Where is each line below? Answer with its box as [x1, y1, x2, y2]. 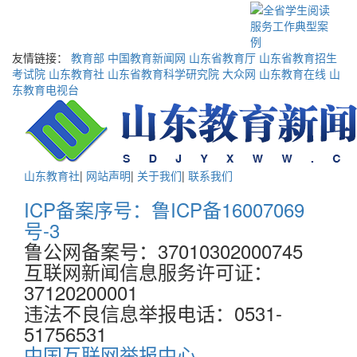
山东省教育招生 [259, 49, 337, 65]
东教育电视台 [12, 80, 79, 97]
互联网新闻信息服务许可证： [24, 257, 273, 285]
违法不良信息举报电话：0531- [24, 298, 282, 327]
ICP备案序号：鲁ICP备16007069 [24, 194, 304, 223]
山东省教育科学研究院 [108, 65, 219, 81]
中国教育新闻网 [108, 49, 186, 65]
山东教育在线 [259, 65, 326, 81]
